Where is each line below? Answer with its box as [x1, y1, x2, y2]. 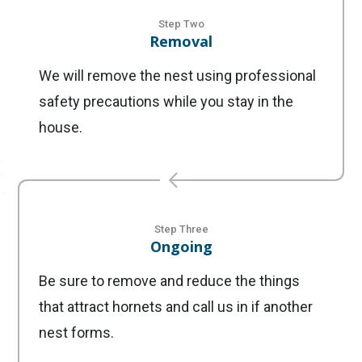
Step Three [154, 223, 208, 236]
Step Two [158, 18, 204, 31]
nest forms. [39, 324, 114, 342]
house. [39, 119, 82, 137]
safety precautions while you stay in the [39, 93, 293, 111]
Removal [149, 32, 213, 52]
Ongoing [149, 237, 213, 257]
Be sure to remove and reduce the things [39, 272, 300, 290]
